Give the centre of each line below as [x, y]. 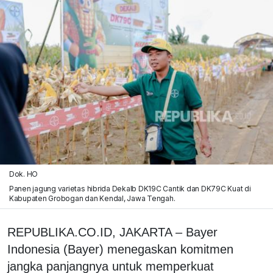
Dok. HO [23, 174]
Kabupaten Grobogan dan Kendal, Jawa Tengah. [92, 198]
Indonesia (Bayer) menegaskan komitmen [120, 249]
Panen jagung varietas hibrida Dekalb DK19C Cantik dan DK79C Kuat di [130, 188]
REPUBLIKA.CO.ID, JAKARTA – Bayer [112, 232]
